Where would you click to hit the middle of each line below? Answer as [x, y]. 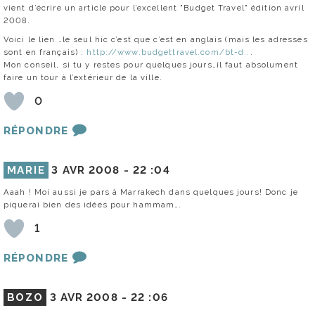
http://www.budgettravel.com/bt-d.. [168, 52]
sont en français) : [45, 52]
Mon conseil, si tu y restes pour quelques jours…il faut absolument [151, 64]
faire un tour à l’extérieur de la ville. [83, 77]
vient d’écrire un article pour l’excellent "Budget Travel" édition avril [154, 7]
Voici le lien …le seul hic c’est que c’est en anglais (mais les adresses [156, 39]
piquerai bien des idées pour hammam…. [93, 204]
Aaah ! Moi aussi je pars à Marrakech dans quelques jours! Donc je [151, 192]
